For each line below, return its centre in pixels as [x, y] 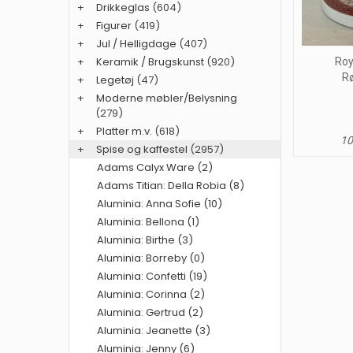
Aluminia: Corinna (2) [151, 295]
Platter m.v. [124, 132]
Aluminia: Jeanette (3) [154, 331]
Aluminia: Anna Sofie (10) [160, 204]
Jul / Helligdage [136, 44]
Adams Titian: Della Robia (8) [171, 186]
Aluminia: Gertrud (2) [150, 313]
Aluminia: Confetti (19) [152, 277]
